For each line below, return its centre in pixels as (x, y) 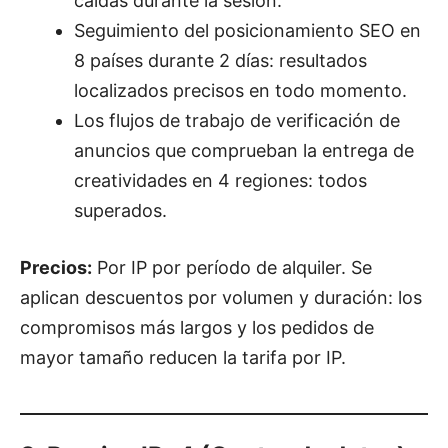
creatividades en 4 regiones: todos (220, 181)
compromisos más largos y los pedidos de (197, 328)
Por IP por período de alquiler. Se (232, 268)
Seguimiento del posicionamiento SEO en (247, 31)
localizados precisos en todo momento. (240, 91)
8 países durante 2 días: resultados (220, 61)
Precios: (56, 268)
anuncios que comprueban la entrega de (244, 151)
